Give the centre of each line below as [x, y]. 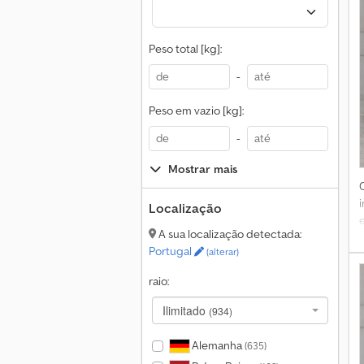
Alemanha [217, 345]
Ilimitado [186, 310]
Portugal [171, 251]
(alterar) [221, 251]
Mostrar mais [203, 169]
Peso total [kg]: [185, 49]
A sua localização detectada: [229, 234]
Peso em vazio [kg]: [196, 110]
